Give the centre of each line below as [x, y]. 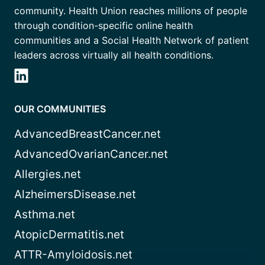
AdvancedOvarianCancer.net [91, 154]
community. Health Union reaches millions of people [131, 10]
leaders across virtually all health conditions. [114, 55]
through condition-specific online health [104, 25]
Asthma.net [45, 214]
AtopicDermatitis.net [69, 234]
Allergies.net [48, 174]
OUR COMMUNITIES [60, 109]
